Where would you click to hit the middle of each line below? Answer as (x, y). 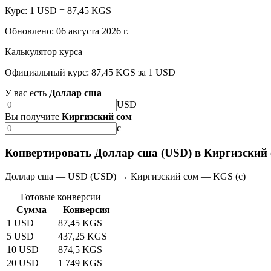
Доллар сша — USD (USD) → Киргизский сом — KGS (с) (125, 176)
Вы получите (32, 117)
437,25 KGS (83, 236)
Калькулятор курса (44, 52)
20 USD (23, 263)
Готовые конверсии (60, 197)
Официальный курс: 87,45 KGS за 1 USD (90, 73)
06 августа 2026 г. (93, 31)
